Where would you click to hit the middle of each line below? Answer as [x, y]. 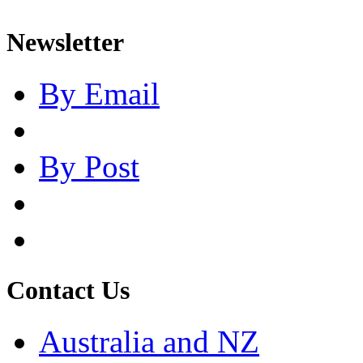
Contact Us [68, 290]
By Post [89, 166]
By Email [99, 93]
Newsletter [65, 42]
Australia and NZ [149, 342]
